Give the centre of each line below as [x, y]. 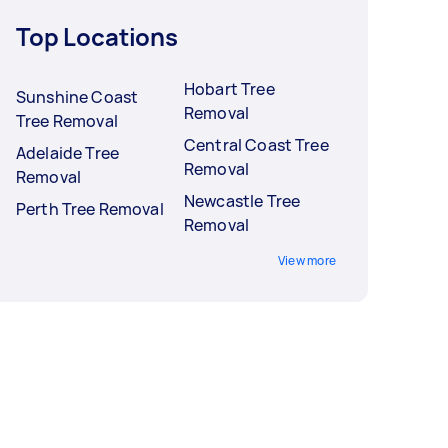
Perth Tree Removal [90, 209]
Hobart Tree [229, 89]
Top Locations [97, 37]
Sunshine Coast [77, 97]
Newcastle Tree [242, 201]
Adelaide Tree [67, 153]
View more [306, 261]
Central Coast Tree [256, 145]
